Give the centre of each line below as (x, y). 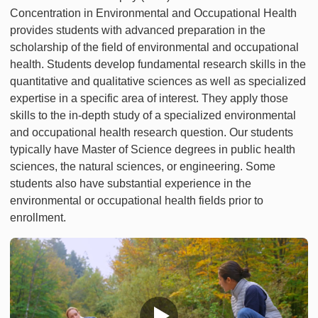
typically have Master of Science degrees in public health (153, 149)
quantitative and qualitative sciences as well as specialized (158, 81)
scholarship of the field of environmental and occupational (154, 47)
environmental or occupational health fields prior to (137, 200)
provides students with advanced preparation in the (138, 30)
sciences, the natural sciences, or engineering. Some (143, 166)
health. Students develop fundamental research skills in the (158, 64)
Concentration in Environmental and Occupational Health (153, 13)
